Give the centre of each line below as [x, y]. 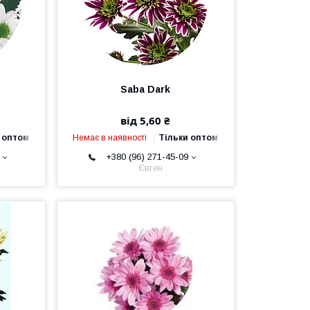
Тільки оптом [189, 138]
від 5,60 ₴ [146, 120]
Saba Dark [146, 89]
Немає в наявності [110, 138]
